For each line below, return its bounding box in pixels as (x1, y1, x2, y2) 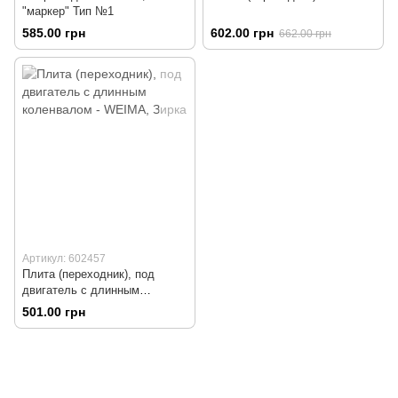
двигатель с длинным (22, 283, 139, 298)
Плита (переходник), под (22, 267, 155, 282)
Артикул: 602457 (22, 252, 106, 266)
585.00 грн (22, 26, 85, 41)
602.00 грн (211, 26, 274, 41)
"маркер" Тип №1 (22, 4, 114, 18)
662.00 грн (279, 28, 331, 41)
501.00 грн (22, 305, 85, 320)
